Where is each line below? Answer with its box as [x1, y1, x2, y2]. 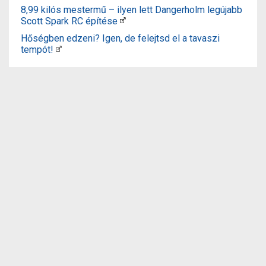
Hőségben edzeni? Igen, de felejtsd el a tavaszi [21, 32, 220, 44]
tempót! [21, 43, 53, 55]
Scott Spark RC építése [21, 15, 118, 27]
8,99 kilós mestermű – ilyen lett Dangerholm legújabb [21, 4, 242, 15]
